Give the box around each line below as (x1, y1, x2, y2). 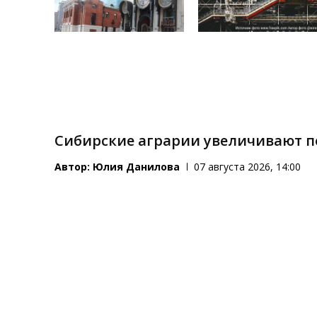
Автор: (54, 160, 93, 174)
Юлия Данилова (93, 160, 180, 174)
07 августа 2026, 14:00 (194, 160, 301, 174)
